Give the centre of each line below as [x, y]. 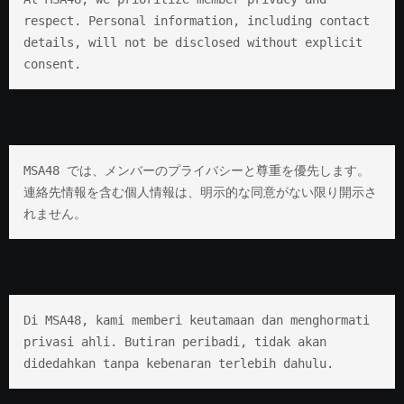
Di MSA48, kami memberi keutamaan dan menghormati [196, 320]
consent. [52, 64]
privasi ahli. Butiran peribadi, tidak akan [174, 341]
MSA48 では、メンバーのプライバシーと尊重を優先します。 [196, 170]
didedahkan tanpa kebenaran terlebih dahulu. [178, 363]
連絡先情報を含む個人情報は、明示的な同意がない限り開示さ [200, 192]
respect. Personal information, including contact [196, 20]
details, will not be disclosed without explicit [193, 42]
